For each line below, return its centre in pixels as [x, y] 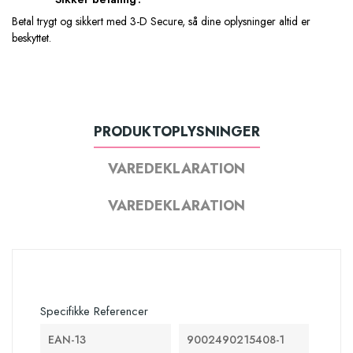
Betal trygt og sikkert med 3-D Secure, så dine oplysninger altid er [161, 21]
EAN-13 [67, 340]
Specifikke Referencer [94, 311]
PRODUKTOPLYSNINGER [176, 132]
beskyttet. [32, 38]
